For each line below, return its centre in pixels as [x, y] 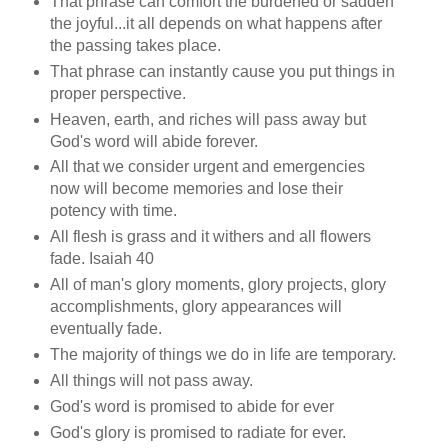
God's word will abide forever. [153, 141]
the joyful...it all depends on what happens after [215, 23]
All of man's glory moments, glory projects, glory [217, 285]
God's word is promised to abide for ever [191, 407]
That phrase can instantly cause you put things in [222, 71]
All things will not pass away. [151, 381]
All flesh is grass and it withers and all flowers [210, 237]
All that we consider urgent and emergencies [207, 167]
